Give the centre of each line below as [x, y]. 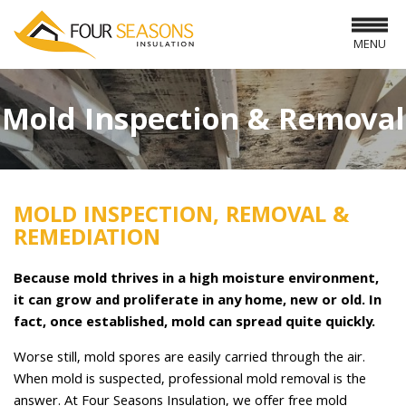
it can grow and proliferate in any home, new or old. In [198, 302]
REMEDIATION [87, 240]
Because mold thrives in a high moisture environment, [196, 280]
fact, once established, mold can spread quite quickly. [194, 324]
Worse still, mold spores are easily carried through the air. [189, 359]
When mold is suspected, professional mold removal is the [190, 381]
